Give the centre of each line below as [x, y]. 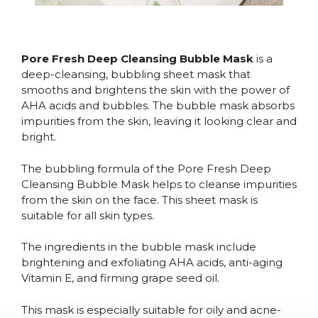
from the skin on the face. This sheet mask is [139, 199]
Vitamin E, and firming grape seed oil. [120, 278]
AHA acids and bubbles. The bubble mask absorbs [158, 106]
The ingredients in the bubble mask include [139, 247]
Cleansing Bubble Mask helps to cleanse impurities [159, 184]
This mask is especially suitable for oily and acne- [151, 309]
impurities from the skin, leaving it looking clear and [159, 121]
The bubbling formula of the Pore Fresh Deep [146, 168]
